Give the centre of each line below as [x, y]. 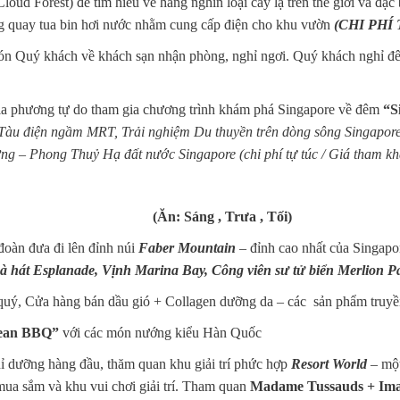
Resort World [331, 363]
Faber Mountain [187, 247]
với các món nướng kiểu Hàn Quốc [160, 332]
